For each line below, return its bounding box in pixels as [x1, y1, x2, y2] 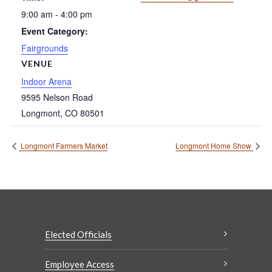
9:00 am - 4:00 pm [21, 7, 92, 20]
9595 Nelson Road [21, 90, 93, 103]
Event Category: [21, 24, 88, 37]
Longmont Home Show [175, 140, 253, 151]
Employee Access [45, 259, 114, 270]
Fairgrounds [21, 41, 68, 54]
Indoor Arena [21, 75, 72, 87]
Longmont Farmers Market [19, 140, 107, 151]
